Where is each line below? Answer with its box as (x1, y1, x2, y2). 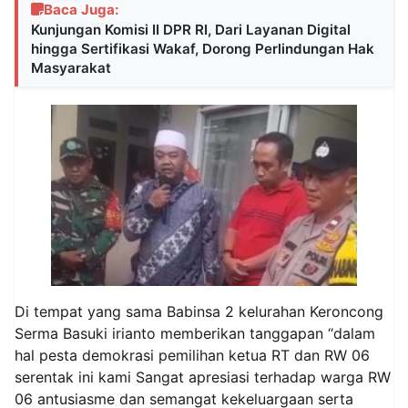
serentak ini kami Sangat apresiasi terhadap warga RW (15, 368, 391, 387)
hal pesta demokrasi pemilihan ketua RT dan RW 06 (15, 346, 370, 365)
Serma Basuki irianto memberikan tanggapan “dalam (15, 324, 375, 343)
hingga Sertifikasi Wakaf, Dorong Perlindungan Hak (31, 39, 374, 57)
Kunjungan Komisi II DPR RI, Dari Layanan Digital (31, 20, 351, 38)
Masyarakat (31, 58, 111, 76)
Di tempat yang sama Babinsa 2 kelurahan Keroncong (15, 302, 383, 321)
